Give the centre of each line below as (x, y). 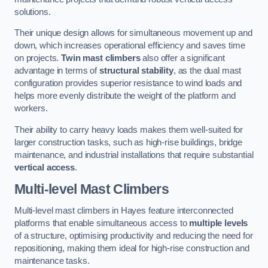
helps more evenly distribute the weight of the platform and (125, 96)
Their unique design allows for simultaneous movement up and (133, 33)
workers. (31, 109)
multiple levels (219, 223)
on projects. (38, 58)
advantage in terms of (57, 71)
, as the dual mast (207, 71)
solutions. (33, 12)
